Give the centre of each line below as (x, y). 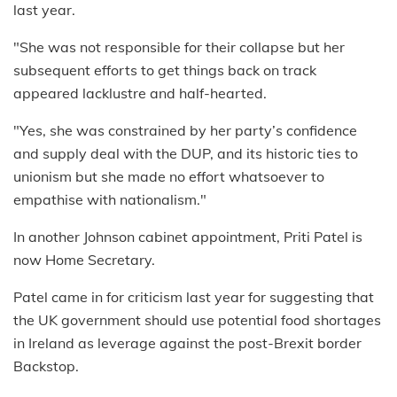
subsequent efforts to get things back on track (165, 70)
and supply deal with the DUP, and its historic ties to (186, 153)
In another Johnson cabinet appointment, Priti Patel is (188, 236)
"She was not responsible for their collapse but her (179, 47)
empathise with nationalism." (110, 199)
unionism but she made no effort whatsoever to (169, 176)
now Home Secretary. (84, 259)
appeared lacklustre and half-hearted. (140, 93)
